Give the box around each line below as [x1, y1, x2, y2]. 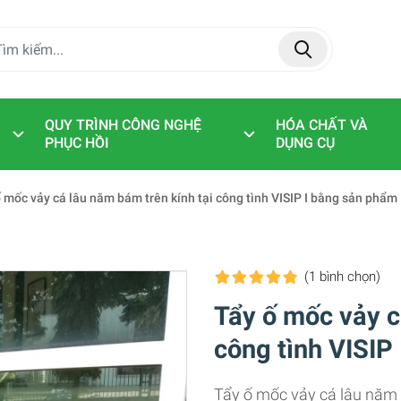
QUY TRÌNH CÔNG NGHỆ [44, 116, 201, 133]
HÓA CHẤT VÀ [275, 116, 368, 133]
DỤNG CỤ [275, 134, 335, 151]
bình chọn [320, 269, 376, 285]
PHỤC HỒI [44, 134, 109, 151]
